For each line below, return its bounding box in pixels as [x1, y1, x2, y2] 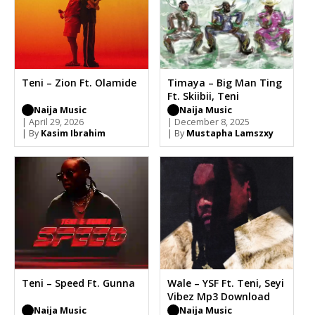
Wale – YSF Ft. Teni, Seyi [167, 276, 284, 290]
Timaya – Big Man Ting [167, 75, 282, 89]
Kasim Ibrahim [41, 127, 105, 139]
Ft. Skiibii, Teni [167, 89, 239, 103]
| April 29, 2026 [22, 115, 84, 128]
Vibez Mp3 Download [167, 289, 270, 303]
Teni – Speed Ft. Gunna [22, 276, 135, 290]
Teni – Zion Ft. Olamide [22, 75, 136, 89]
